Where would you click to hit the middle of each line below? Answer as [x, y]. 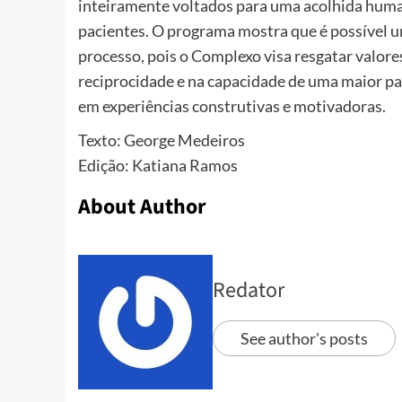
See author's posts [304, 339]
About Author [142, 207]
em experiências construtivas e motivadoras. [232, 106]
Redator [249, 291]
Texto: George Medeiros [162, 140]
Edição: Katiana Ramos [158, 166]
